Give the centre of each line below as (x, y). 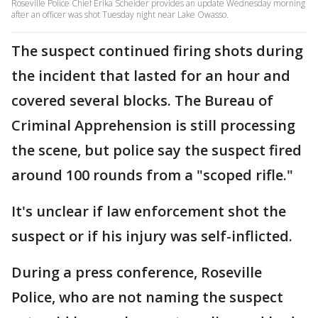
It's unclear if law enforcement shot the (149, 211)
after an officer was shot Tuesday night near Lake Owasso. (120, 15)
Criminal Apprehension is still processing (153, 125)
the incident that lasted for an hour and (151, 76)
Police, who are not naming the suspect (147, 297)
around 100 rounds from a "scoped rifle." (152, 175)
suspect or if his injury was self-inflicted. (154, 236)
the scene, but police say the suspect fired (157, 150)
